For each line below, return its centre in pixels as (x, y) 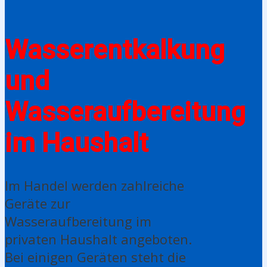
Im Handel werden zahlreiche (94, 185)
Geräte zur (38, 203)
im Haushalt (77, 143)
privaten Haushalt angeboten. (98, 239)
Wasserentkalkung (115, 50)
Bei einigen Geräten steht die (95, 257)
